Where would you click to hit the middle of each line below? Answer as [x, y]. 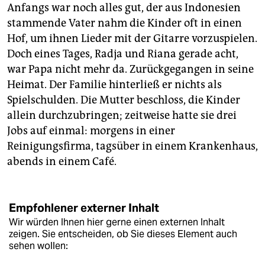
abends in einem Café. [62, 162]
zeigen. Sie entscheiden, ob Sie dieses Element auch [123, 234]
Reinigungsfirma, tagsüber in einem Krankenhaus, [132, 146]
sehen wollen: [38, 246]
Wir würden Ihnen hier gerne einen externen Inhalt [117, 222]
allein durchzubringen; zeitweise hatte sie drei [122, 116]
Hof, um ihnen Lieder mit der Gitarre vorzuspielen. [132, 39]
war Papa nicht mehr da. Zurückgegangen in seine [130, 70]
